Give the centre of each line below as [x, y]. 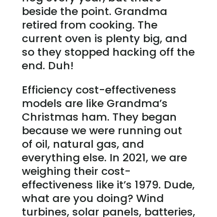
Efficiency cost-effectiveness [99, 90]
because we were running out [102, 131]
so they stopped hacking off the [108, 52]
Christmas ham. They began [99, 117]
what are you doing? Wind [93, 199]
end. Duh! [47, 66]
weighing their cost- [76, 171]
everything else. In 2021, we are [104, 158]
